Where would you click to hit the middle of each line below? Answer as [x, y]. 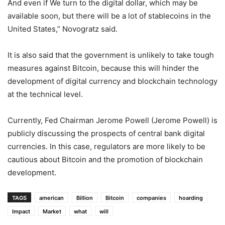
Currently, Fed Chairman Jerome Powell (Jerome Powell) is [113, 120]
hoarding [191, 198]
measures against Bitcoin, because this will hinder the [103, 68]
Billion [85, 198]
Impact [21, 211]
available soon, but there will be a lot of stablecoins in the [109, 16]
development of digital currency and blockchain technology [113, 81]
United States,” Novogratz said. [63, 29]
